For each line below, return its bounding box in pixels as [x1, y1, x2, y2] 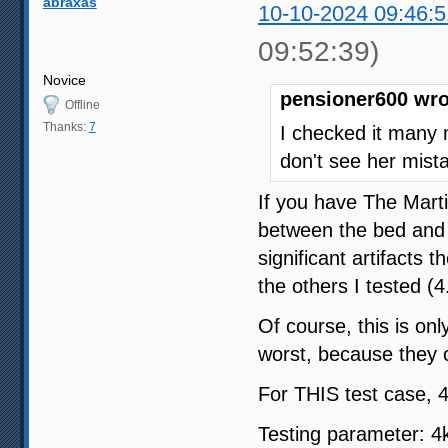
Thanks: [42, 119, 89, 134]
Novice [42, 71, 86, 88]
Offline [64, 97, 100, 112]
